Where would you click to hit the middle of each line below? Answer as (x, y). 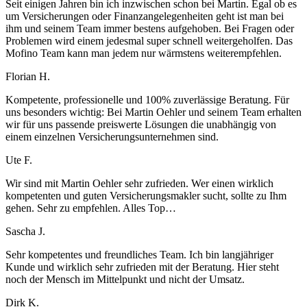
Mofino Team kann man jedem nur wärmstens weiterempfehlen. (144, 53)
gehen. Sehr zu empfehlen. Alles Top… (91, 208)
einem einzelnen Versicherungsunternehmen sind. (112, 137)
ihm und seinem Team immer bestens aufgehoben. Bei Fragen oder (150, 29)
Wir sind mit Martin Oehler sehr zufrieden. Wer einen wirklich (139, 184)
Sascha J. (25, 232)
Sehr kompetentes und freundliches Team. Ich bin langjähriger (139, 255)
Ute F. (19, 160)
